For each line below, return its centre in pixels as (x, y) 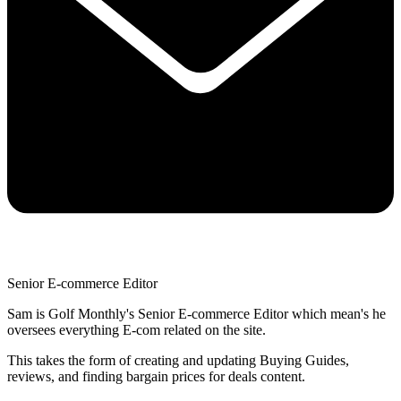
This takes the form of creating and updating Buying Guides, (178, 361)
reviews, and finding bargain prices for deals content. (156, 377)
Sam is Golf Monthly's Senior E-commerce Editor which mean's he (196, 314)
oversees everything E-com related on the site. (137, 330)
